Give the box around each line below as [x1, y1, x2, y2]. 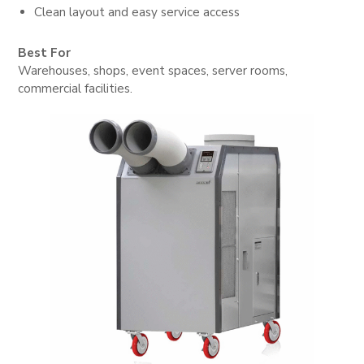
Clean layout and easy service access [34, 3, 240, 20]
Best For [18, 44, 71, 61]
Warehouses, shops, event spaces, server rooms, [18, 62, 288, 79]
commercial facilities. [18, 80, 133, 97]
